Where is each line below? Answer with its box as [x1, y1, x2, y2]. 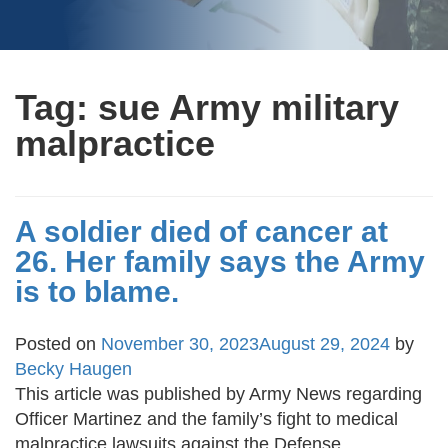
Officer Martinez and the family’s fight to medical [15, 409, 398, 430]
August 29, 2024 [259, 334, 390, 355]
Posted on [15, 334, 101, 355]
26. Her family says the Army [15, 245, 425, 279]
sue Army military [98, 87, 399, 129]
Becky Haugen [15, 359, 132, 380]
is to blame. [15, 275, 179, 309]
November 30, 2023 [101, 334, 259, 355]
